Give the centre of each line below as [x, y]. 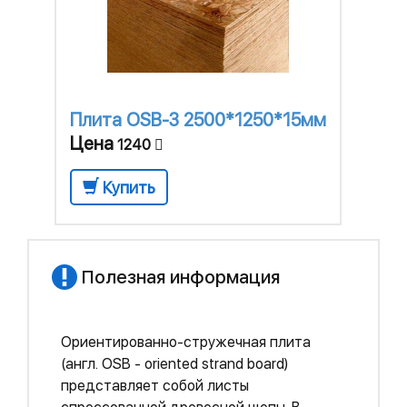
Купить [129, 188]
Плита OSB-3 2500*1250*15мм [198, 120]
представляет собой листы [155, 386]
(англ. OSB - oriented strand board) [174, 364]
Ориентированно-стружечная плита [186, 342]
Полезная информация [179, 277]
